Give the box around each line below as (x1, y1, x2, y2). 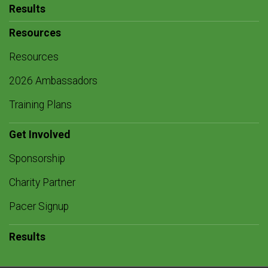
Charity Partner (9, 176, 75, 188)
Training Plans (9, 99, 72, 111)
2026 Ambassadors (9, 75, 98, 87)
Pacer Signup (9, 200, 69, 212)
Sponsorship (9, 153, 65, 165)
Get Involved (9, 129, 70, 141)
